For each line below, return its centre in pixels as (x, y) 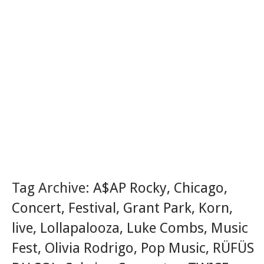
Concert (37, 208)
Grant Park (157, 208)
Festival (92, 208)
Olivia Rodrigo (89, 248)
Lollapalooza (80, 228)
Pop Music (173, 248)
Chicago (199, 188)
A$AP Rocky (130, 188)
